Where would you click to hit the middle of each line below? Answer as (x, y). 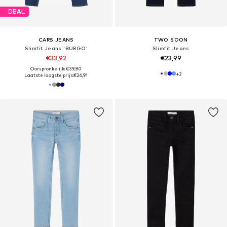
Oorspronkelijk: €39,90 (56, 68)
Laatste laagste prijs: (49, 75)
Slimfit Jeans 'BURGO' (56, 48)
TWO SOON (171, 39)
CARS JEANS (56, 39)
